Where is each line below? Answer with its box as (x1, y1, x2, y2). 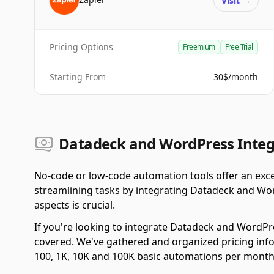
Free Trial (224, 42, 253, 52)
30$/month (213, 71, 258, 83)
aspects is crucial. (34, 198, 115, 212)
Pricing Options (50, 41, 113, 53)
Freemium (183, 42, 215, 52)
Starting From (50, 71, 106, 83)
